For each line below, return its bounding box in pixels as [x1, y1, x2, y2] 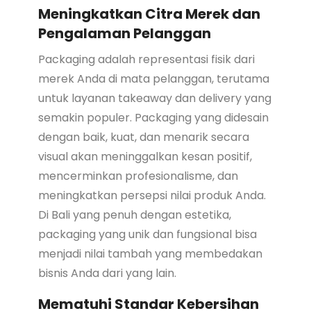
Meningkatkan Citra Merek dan [37, 3, 260, 24]
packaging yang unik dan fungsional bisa [37, 226, 257, 242]
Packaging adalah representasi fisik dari [37, 51, 255, 67]
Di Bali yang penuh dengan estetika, [37, 206, 231, 223]
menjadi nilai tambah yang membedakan [37, 245, 262, 262]
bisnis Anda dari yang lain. [37, 264, 176, 281]
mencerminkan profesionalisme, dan [37, 167, 238, 184]
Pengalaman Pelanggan [37, 23, 211, 43]
